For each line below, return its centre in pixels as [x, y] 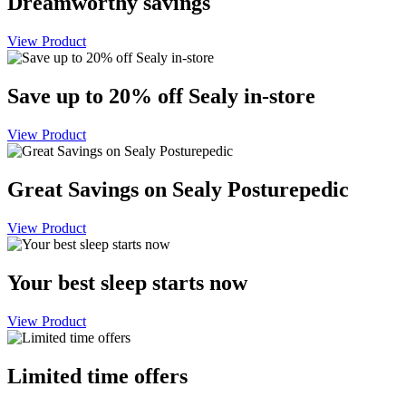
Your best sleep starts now [127, 282]
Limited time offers [97, 376]
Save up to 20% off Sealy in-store [161, 97]
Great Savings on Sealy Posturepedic [178, 189]
